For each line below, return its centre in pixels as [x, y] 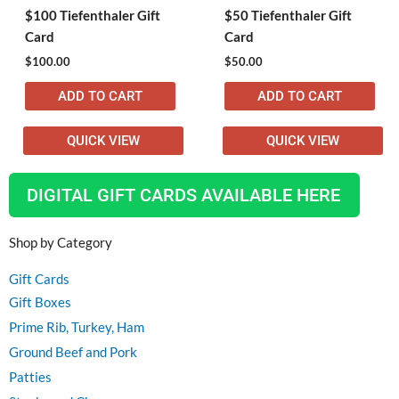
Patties [30, 378]
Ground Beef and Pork [73, 353]
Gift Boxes [40, 303]
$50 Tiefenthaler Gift [288, 15]
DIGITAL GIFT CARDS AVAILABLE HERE [183, 195]
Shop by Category [61, 243]
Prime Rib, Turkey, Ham [77, 328]
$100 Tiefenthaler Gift [92, 15]
